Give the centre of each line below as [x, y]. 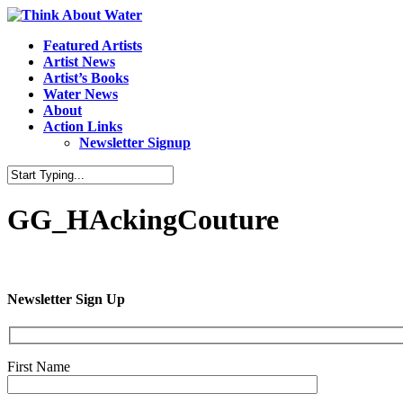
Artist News [79, 62]
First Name [39, 367]
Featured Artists [93, 45]
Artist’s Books [86, 78]
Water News [81, 94]
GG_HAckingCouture [143, 220]
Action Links [83, 126]
